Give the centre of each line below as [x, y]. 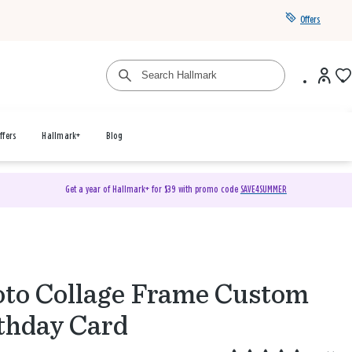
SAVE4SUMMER [263, 190]
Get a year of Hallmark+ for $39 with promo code [152, 190]
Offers [310, 20]
